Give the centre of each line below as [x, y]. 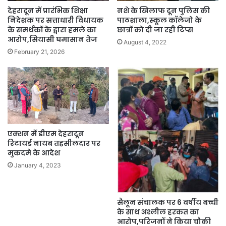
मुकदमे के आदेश [34, 153]
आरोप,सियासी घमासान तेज [52, 39]
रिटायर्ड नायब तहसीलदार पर [54, 143]
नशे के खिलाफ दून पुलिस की [163, 10]
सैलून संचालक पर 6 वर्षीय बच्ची [168, 203]
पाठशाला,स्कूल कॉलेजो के [159, 20]
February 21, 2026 [39, 51]
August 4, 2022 [145, 42]
